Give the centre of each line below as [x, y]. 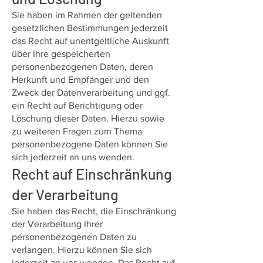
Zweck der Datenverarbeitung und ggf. [91, 92]
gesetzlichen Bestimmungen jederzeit [90, 28]
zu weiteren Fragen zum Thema [77, 131]
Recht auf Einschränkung [92, 174]
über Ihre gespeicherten [61, 54]
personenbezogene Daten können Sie [90, 144]
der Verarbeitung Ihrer [57, 224]
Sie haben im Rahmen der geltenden [87, 15]
